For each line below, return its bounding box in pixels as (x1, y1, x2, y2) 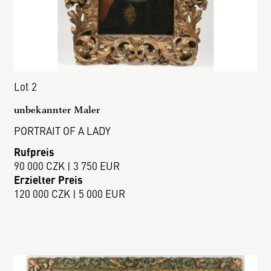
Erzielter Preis (14, 172, 83, 187)
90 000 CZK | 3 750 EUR (14, 158, 120, 173)
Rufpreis (14, 144, 55, 159)
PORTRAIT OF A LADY (14, 123, 111, 139)
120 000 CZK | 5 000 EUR (14, 186, 126, 201)
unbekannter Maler (14, 103, 101, 117)
